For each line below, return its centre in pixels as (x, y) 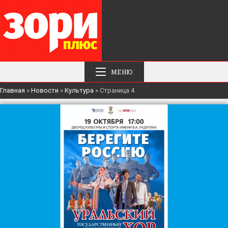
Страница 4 (117, 90)
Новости (45, 90)
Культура (79, 90)
